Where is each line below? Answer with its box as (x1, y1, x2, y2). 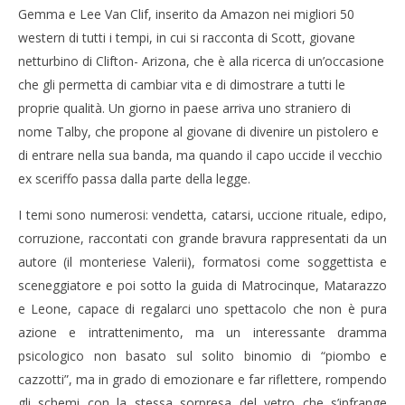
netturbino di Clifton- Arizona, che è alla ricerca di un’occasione (18, 52, 384, 70)
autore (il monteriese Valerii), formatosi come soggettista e (18, 252, 387, 270)
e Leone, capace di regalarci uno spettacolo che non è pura (18, 299, 387, 317)
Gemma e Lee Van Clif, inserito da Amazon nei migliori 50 (18, 5, 354, 23)
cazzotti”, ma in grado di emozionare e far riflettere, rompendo (18, 370, 387, 388)
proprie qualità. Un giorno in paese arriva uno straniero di (18, 99, 351, 117)
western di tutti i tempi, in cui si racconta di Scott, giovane (18, 28, 355, 46)
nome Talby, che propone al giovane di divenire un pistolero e (18, 122, 379, 140)
